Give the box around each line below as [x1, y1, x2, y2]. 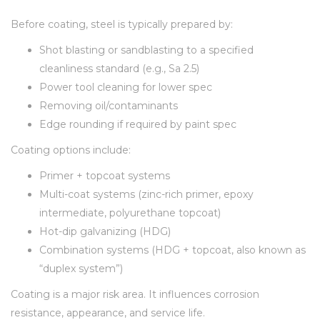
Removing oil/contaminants [39, 99, 178, 112]
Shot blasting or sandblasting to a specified [39, 43, 254, 56]
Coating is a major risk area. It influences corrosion [11, 287, 259, 301]
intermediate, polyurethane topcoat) [39, 206, 221, 219]
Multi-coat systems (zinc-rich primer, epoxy [39, 187, 254, 201]
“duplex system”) [39, 261, 123, 275]
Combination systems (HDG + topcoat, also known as [39, 243, 306, 256]
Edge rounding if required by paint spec [39, 117, 236, 131]
